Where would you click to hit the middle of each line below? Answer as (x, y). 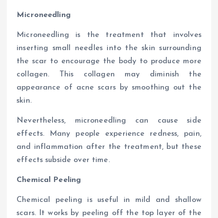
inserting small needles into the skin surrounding (109, 48)
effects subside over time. (63, 160)
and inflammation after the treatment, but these (109, 147)
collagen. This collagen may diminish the (109, 74)
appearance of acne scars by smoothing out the (109, 87)
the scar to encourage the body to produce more (109, 61)
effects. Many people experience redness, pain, (109, 134)
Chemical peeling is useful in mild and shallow (109, 200)
